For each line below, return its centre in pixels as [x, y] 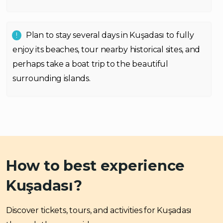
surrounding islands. [52, 78]
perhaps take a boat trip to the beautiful [90, 64]
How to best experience [96, 166]
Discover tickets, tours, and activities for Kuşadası [99, 210]
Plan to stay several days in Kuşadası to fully [110, 35]
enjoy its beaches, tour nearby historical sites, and [106, 50]
